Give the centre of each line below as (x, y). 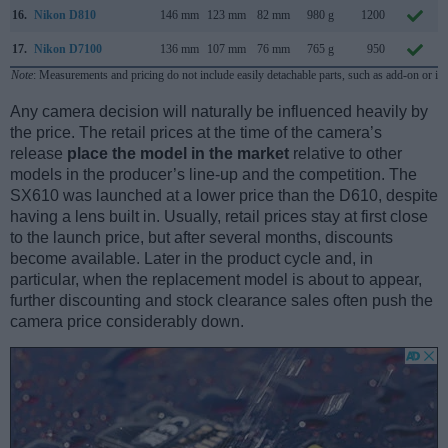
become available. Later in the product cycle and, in (191, 259)
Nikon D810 (65, 15)
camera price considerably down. (127, 322)
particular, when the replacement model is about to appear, (216, 280)
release (38, 154)
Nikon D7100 (68, 49)
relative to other (345, 154)
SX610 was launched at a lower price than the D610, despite (224, 196)
